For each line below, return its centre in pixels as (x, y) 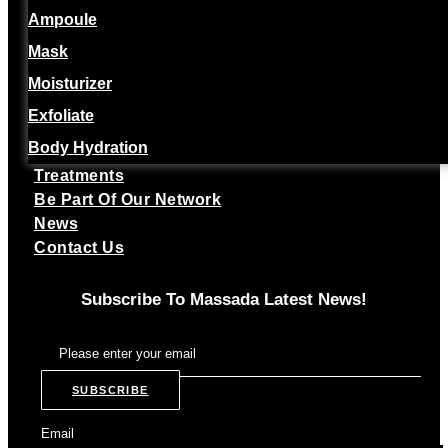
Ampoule (62, 19)
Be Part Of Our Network (127, 199)
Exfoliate (61, 115)
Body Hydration (88, 147)
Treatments (79, 175)
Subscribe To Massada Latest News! (224, 299)
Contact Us (79, 247)
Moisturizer (70, 83)
